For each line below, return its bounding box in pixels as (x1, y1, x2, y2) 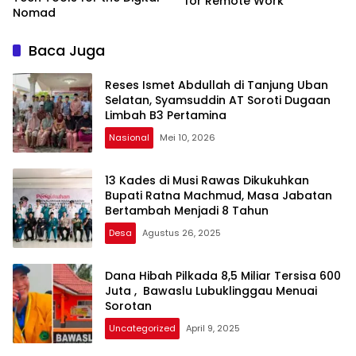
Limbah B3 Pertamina (105, 106, 226, 123)
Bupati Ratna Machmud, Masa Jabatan (105, 187, 332, 203)
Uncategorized (109, 321, 176, 335)
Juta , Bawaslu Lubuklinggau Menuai (105, 282, 317, 299)
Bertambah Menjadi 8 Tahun (105, 202, 269, 219)
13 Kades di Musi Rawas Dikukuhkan (105, 172, 309, 188)
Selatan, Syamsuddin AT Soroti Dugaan (105, 91, 331, 108)
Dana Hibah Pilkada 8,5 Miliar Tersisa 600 (105, 267, 341, 284)
